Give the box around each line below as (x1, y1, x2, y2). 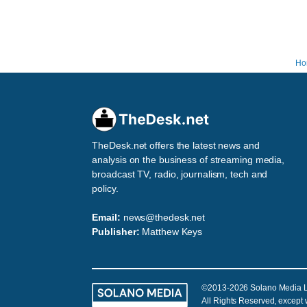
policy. (92, 183, 119, 195)
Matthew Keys (142, 226, 203, 238)
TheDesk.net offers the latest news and (92, 140, 260, 151)
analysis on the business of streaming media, (92, 154, 285, 166)
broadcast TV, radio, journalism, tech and (92, 169, 268, 180)
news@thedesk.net (123, 212, 206, 223)
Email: (92, 212, 121, 223)
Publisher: (92, 226, 140, 238)
